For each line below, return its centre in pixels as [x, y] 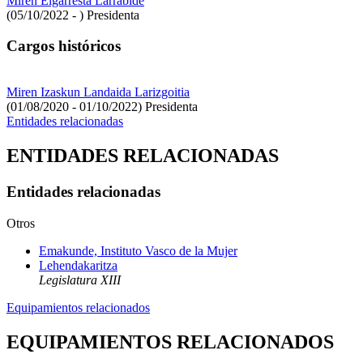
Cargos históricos [64, 46]
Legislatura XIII [80, 280]
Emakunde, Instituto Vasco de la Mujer [138, 250]
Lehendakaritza [78, 265]
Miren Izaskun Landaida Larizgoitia [98, 92]
